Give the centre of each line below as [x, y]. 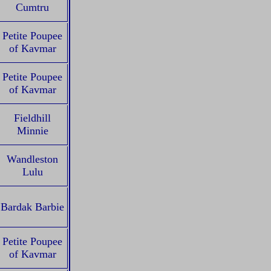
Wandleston [32, 159]
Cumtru [32, 7]
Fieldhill [32, 118]
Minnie [32, 131]
